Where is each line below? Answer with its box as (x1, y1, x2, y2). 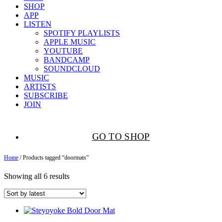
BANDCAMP (44, 55, 90, 64)
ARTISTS (24, 82, 56, 91)
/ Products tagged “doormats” (18, 154, 89, 161)
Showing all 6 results (4, 172, 69, 181)
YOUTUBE (44, 47, 83, 55)
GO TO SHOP (92, 131, 150, 142)
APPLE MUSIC (44, 38, 96, 46)
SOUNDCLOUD (44, 64, 100, 73)
